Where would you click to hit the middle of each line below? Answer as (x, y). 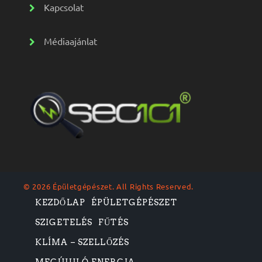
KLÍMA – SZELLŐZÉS (82, 242)
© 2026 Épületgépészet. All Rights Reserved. (109, 186)
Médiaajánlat (70, 41)
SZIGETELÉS (64, 222)
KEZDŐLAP (60, 202)
